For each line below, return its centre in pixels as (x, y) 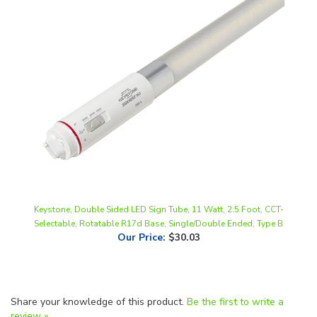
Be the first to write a (235, 278)
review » (29, 292)
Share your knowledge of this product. (99, 278)
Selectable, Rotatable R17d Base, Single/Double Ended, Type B (158, 200)
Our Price (140, 214)
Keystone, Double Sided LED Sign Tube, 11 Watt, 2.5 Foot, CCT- (158, 186)
